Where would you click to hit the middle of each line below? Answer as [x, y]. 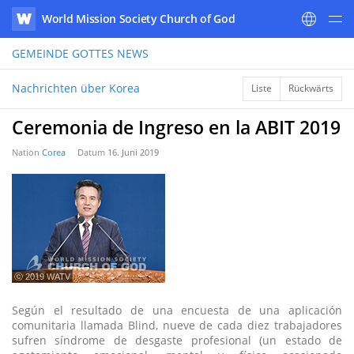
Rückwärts [311, 88]
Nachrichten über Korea [76, 88]
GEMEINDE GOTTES [63, 53]
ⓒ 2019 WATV [42, 277]
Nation [27, 152]
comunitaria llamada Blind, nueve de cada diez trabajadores [177, 325]
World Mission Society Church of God [139, 19]
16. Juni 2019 [133, 152]
